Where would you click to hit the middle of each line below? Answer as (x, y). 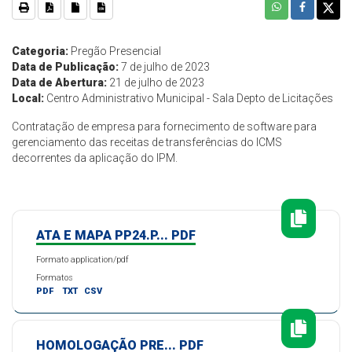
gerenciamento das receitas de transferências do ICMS (147, 143)
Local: (28, 99)
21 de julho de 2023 (156, 83)
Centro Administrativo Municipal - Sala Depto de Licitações (189, 99)
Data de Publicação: (65, 67)
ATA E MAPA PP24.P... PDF (116, 236)
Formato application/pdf (82, 260)
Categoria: (40, 51)
